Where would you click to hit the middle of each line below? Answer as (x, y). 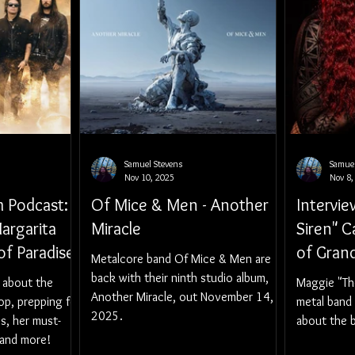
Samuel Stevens (153, 164)
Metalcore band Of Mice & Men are (181, 259)
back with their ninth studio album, (180, 278)
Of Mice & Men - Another (180, 205)
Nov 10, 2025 (149, 177)
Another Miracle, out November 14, (182, 297)
